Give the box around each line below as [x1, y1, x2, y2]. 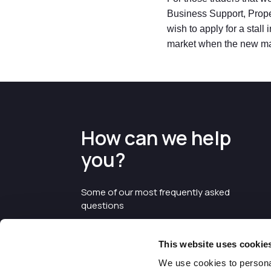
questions [81, 199, 125, 212]
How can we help [81, 125, 232, 151]
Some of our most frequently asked [81, 186, 230, 198]
